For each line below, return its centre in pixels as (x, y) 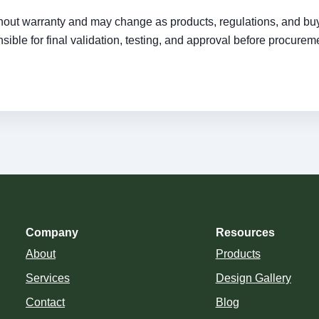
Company (52, 232)
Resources (245, 232)
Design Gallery (253, 278)
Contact (45, 302)
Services (48, 278)
